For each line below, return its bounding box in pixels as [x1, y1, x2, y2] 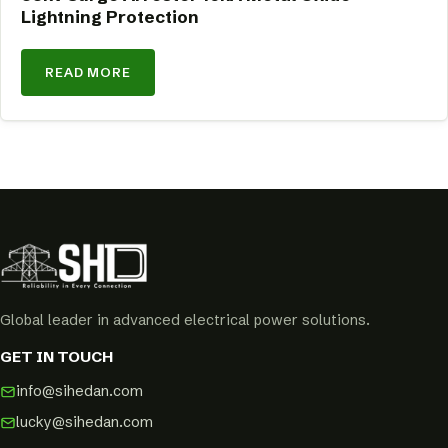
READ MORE [45, 64, 131, 81]
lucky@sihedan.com [16, 412, 153, 431]
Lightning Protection [21, 6, 199, 28]
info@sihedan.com [16, 381, 143, 400]
